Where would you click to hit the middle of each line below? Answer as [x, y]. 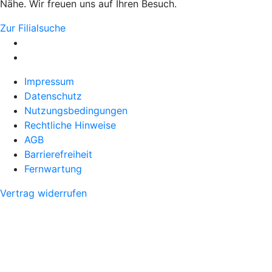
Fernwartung [53, 168]
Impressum [49, 81]
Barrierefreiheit [58, 154]
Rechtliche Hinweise [70, 125]
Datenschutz [53, 96]
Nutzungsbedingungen [76, 110]
